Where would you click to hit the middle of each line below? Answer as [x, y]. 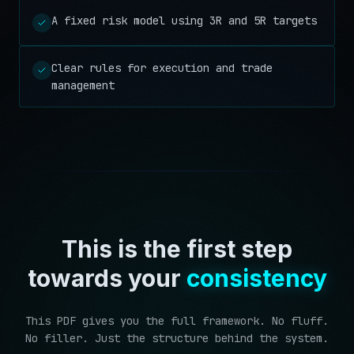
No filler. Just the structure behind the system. [177, 338]
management [83, 85]
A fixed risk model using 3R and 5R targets [184, 21]
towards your [104, 278]
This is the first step [177, 249]
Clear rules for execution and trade [162, 68]
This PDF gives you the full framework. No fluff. [177, 321]
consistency [256, 278]
